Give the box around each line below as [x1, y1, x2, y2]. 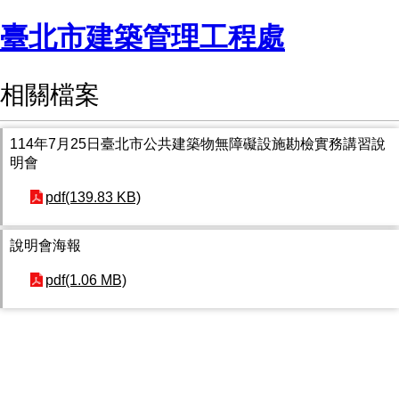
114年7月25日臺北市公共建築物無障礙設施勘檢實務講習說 [10, 135, 386, 151]
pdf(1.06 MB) [45, 272, 126, 288]
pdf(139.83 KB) [45, 189, 141, 205]
